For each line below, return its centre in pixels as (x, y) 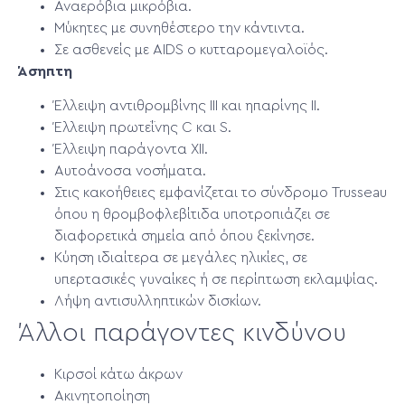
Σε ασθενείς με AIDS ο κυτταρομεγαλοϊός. (191, 49)
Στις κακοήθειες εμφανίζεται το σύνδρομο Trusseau (221, 193)
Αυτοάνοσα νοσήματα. (130, 171)
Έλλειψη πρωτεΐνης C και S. (143, 128)
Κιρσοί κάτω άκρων (118, 375)
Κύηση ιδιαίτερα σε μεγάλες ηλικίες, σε (181, 258)
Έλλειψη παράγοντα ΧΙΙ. (131, 150)
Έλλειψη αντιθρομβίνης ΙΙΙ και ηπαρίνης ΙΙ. (187, 106)
